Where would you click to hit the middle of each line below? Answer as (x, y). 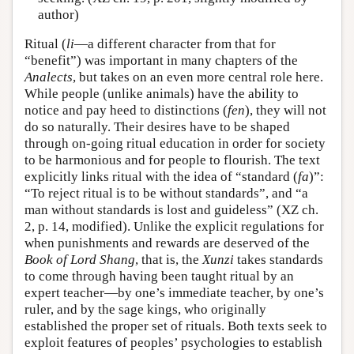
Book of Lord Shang (80, 260)
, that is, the (169, 260)
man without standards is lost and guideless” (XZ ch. (171, 210)
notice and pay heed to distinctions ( (126, 111)
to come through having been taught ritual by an (159, 277)
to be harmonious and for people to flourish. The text (172, 160)
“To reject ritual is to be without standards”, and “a (166, 194)
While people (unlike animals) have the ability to (162, 94)
